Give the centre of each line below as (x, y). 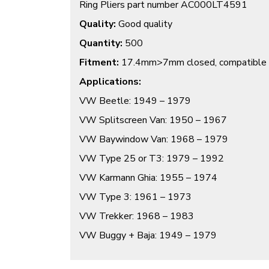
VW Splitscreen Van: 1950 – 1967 (153, 120)
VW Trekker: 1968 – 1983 (137, 216)
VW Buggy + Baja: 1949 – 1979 (148, 235)
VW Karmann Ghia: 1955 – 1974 (148, 178)
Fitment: (99, 62)
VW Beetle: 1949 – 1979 (135, 101)
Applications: (110, 82)
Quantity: (101, 43)
